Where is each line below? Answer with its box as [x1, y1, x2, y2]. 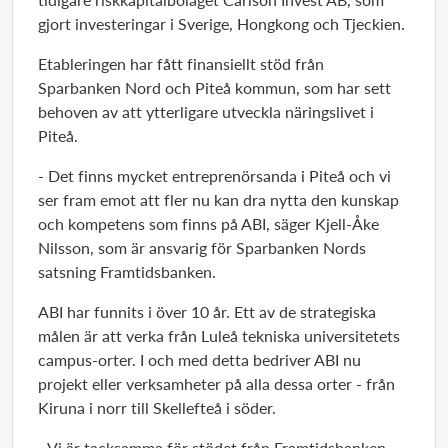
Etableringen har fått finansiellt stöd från [38, 52, 324, 75]
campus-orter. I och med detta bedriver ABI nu [38, 348, 361, 371]
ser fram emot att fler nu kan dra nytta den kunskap [38, 188, 399, 211]
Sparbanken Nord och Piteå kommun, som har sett [38, 76, 391, 99]
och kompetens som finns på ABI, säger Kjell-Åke [38, 212, 379, 235]
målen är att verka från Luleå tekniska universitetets [38, 324, 400, 347]
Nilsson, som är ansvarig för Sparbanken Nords [38, 236, 366, 259]
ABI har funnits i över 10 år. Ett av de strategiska [38, 300, 376, 323]
